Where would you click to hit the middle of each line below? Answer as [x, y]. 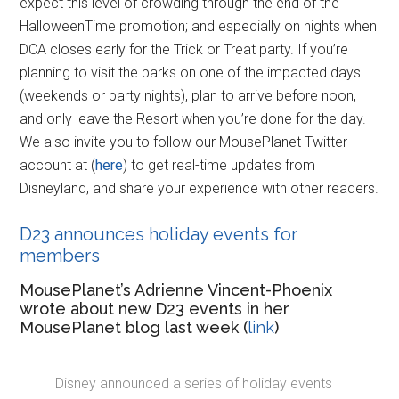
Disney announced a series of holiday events [194, 383]
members [60, 255]
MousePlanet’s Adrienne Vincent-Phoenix [176, 289]
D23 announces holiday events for [159, 234]
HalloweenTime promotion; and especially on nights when [199, 26]
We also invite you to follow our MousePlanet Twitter [184, 142]
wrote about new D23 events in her [155, 308]
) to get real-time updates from [220, 165]
